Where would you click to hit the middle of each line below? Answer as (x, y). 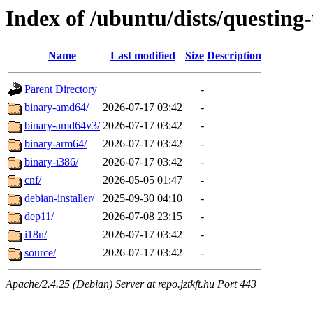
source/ (40, 253)
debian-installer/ (59, 198)
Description (234, 56)
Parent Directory (61, 89)
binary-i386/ (51, 162)
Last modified (143, 56)
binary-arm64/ (56, 144)
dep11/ (39, 217)
